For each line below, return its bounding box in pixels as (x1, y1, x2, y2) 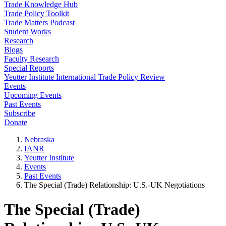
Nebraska (24, 135, 54, 144)
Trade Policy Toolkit (4, 9, 69, 18)
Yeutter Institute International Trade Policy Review (4, 73, 165, 81)
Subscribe (4, 109, 35, 118)
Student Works (4, 27, 51, 36)
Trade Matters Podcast (4, 18, 75, 27)
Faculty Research (4, 54, 59, 63)
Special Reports (4, 64, 54, 72)
